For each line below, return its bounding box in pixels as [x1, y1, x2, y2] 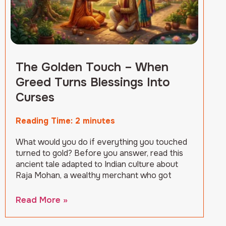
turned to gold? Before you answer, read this [16, 148, 183, 159]
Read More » [16, 195, 68, 206]
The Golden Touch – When [16, 60, 168, 75]
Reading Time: [16, 116, 75, 127]
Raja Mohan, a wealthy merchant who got [16, 170, 172, 181]
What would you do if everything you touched [16, 137, 187, 148]
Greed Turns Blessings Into [16, 75, 170, 90]
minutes [83, 116, 115, 127]
